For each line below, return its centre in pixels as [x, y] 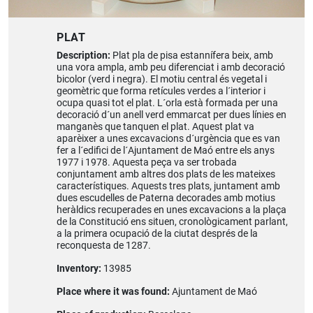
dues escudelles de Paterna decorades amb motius [166, 198]
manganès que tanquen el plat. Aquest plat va [155, 127]
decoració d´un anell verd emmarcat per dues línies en [171, 115]
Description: [84, 56]
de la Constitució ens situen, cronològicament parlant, [172, 222]
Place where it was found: [114, 292]
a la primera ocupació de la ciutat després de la [157, 234]
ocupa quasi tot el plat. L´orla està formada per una [167, 103]
